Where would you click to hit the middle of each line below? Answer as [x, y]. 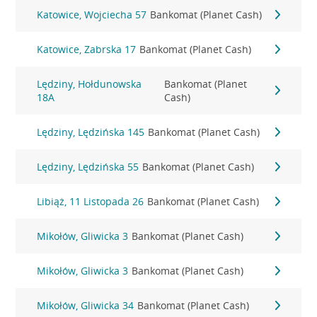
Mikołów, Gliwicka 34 [86, 305]
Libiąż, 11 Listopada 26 [91, 201]
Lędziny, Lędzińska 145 [91, 132]
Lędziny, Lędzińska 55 [88, 167]
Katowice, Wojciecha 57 [92, 15]
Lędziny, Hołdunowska [90, 84]
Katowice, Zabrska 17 [87, 49]
